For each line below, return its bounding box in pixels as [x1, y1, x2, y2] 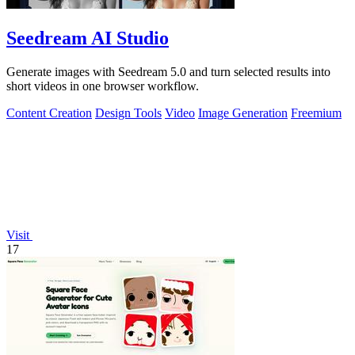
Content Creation [6, 105, 92, 120]
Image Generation [198, 105, 288, 120]
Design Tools [95, 105, 162, 120]
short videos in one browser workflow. [6, 78, 199, 93]
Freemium [291, 105, 342, 120]
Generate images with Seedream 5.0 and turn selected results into [6, 64, 330, 78]
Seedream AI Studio [6, 27, 169, 48]
